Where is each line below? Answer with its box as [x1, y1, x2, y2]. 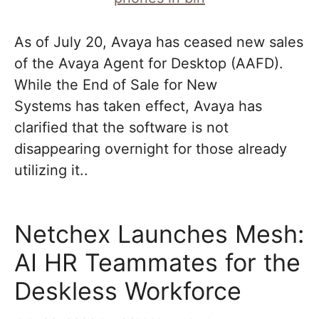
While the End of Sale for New [14, 76, 217, 93]
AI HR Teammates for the [14, 248, 300, 277]
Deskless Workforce [14, 276, 241, 305]
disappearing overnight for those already [14, 140, 287, 157]
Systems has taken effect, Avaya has [14, 98, 262, 115]
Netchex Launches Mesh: [14, 219, 304, 249]
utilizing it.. [14, 162, 88, 179]
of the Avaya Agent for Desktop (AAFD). [14, 55, 283, 72]
